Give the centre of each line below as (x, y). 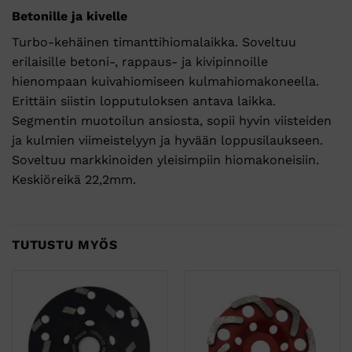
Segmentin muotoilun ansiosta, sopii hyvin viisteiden (172, 120)
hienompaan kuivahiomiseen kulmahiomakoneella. (165, 81)
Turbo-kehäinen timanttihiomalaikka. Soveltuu (154, 42)
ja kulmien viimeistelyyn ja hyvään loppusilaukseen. (167, 140)
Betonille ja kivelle (70, 16)
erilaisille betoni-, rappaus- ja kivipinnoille (140, 61)
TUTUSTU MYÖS (65, 244)
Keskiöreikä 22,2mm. (74, 179)
